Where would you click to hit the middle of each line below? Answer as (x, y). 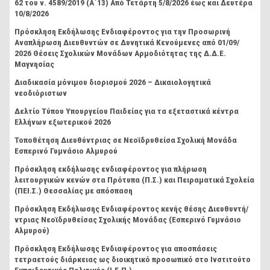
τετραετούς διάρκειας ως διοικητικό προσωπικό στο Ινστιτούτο (133, 259)
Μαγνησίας (35, 64)
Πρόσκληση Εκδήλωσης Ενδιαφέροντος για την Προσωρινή (123, 31)
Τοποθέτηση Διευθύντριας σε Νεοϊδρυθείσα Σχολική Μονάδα (126, 140)
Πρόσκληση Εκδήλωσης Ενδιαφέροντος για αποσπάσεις (116, 249)
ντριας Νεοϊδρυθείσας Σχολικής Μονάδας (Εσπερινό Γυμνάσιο (128, 220)
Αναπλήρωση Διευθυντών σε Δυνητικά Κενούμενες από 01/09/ (127, 42)
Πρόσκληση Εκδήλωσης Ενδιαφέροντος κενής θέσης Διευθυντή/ (132, 209)
